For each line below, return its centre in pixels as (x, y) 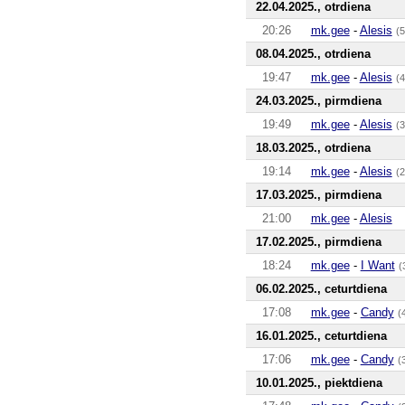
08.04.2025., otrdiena (313, 53)
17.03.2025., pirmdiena (318, 194)
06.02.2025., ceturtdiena (321, 288)
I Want (377, 265)
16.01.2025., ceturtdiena (321, 335)
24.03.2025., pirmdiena (318, 100)
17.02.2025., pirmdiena (318, 241)
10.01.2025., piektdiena (319, 382)
